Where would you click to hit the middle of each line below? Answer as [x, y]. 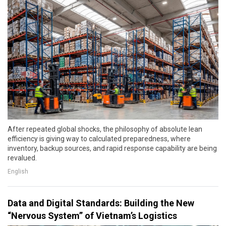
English [18, 172]
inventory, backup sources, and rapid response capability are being [112, 148]
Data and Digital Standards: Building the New [101, 203]
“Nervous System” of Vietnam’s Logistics [92, 215]
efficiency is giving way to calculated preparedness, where [99, 138]
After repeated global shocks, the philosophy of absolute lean [105, 129]
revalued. [22, 158]
